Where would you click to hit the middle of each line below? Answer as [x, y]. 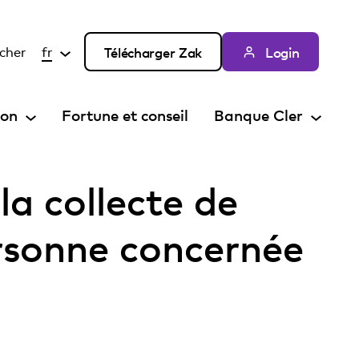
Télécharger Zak [153, 52]
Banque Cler [258, 115]
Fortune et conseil [125, 115]
